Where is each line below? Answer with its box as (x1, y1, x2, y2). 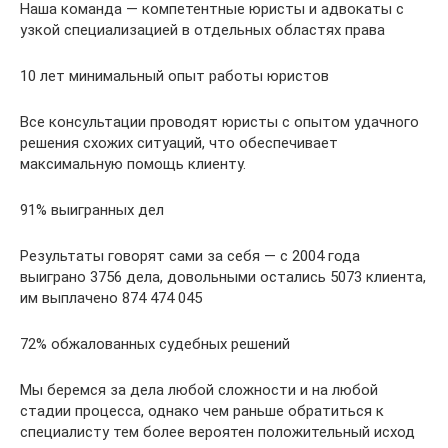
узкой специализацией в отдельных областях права (20, 20, 385, 39)
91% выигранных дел (20, 200, 164, 219)
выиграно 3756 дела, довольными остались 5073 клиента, (20, 267, 426, 286)
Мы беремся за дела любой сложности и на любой (20, 380, 378, 399)
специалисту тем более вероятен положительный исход (20, 422, 415, 441)
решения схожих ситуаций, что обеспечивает (20, 133, 338, 152)
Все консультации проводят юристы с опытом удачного (20, 112, 419, 131)
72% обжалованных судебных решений (20, 334, 290, 353)
